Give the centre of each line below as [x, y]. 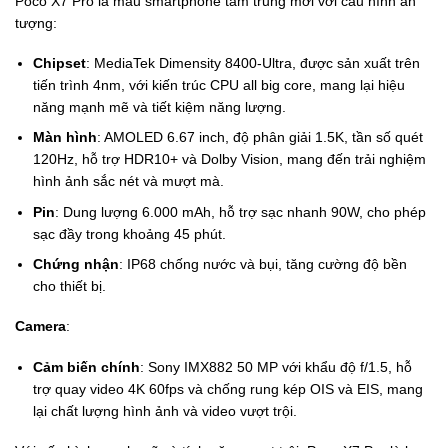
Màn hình [65, 137]
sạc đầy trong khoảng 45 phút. [130, 233]
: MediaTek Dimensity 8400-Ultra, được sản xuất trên [253, 62]
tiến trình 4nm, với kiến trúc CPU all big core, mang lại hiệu [219, 84]
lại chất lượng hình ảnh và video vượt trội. [165, 410]
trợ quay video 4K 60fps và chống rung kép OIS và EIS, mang [228, 388]
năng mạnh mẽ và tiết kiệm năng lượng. [160, 106]
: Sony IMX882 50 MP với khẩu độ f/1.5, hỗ [276, 366]
